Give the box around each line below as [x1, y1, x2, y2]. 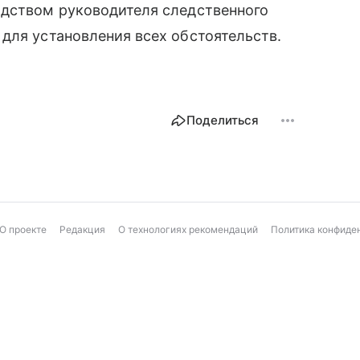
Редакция [59, 223, 105, 235]
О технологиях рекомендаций [118, 223, 258, 235]
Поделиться [186, 112, 259, 128]
